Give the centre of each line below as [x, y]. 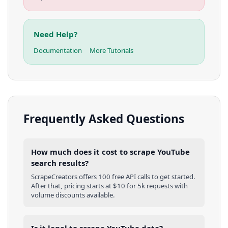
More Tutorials [111, 50]
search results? [60, 163]
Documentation [58, 50]
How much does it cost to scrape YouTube [110, 151]
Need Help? [55, 34]
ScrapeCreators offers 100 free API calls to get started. [113, 177]
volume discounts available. [73, 195]
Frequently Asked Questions [104, 119]
